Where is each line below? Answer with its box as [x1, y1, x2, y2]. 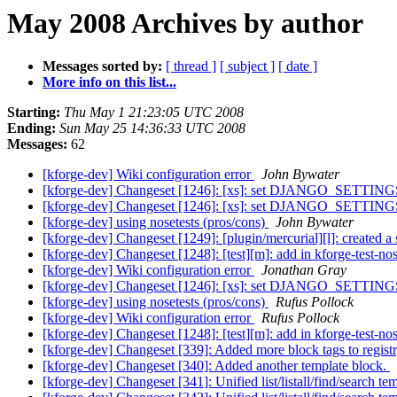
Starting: [7, 105, 60, 121]
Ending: [7, 121, 56, 136]
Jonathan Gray [261, 262, 346, 278]
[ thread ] [166, 58, 216, 74]
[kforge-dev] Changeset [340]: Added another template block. [43, 358, 390, 374]
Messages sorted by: [43, 58, 162, 74]
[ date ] [278, 58, 317, 74]
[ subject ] [220, 58, 275, 74]
